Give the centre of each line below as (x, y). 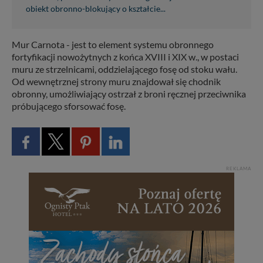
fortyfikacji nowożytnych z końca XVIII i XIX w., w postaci (125, 57)
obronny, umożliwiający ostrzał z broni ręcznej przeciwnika (129, 94)
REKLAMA (239, 169)
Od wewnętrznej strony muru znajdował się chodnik (116, 82)
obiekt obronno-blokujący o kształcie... (96, 9)
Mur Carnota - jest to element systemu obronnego (113, 45)
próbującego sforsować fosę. (69, 106)
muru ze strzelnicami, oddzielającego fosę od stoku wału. (124, 69)
